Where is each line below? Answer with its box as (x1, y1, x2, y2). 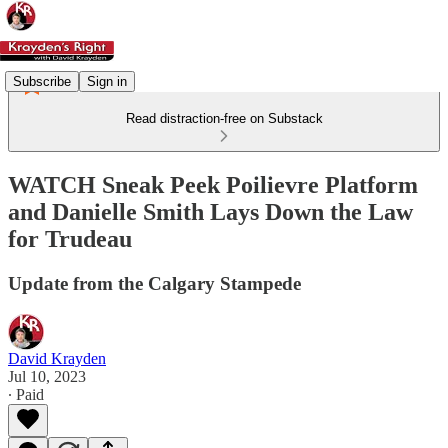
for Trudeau (8, 225, 132, 252)
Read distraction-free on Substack (125, 111, 323, 126)
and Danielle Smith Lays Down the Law (8, 198, 413, 225)
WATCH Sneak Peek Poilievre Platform (8, 171, 418, 198)
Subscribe (13, 73, 71, 89)
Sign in (87, 73, 127, 89)
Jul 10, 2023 (8, 367, 86, 385)
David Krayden (8, 349, 106, 367)
